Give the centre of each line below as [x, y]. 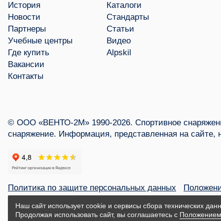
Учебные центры [40, 41]
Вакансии [26, 64]
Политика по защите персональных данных [92, 187]
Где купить [29, 53]
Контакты [26, 76]
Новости [24, 17]
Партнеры [27, 29]
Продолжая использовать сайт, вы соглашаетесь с [97, 215]
